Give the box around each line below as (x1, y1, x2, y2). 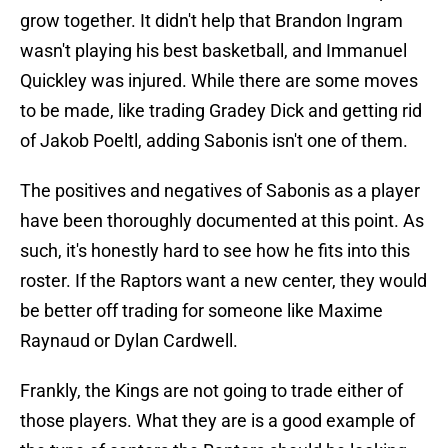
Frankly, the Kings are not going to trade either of (20, 380, 403, 402)
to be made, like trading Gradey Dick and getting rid (20, 100, 422, 122)
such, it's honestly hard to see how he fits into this (20, 240, 410, 262)
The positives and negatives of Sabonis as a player (20, 180, 420, 202)
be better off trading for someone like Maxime (20, 300, 383, 322)
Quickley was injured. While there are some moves (20, 70, 418, 92)
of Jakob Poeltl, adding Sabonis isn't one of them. (20, 130, 408, 152)
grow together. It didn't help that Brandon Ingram (20, 10, 403, 32)
